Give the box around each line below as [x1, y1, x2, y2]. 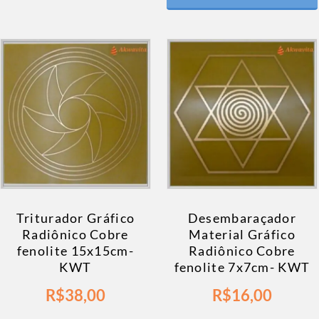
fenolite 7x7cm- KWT [174, 258, 310, 275]
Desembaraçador [187, 209, 297, 226]
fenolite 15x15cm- [16, 242, 134, 258]
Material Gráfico [189, 226, 296, 242]
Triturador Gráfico [16, 209, 135, 226]
